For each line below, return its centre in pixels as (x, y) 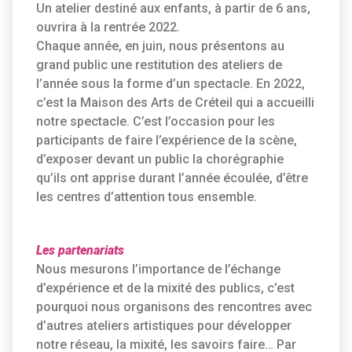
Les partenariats (80, 250)
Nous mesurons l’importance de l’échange (158, 269)
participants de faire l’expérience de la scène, (167, 140)
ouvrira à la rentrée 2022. (108, 27)
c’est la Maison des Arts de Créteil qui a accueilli (175, 103)
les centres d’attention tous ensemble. (147, 197)
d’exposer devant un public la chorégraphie (160, 159)
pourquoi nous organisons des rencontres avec (174, 307)
